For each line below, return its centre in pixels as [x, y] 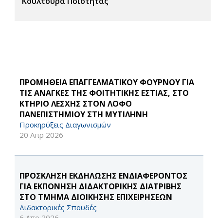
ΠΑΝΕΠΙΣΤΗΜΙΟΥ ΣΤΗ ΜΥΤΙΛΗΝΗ [84, 115]
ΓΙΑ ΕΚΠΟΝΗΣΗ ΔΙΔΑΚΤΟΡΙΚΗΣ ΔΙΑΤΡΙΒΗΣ [100, 187]
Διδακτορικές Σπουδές [58, 208]
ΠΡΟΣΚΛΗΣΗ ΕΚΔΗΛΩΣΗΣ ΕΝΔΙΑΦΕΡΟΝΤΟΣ [103, 176]
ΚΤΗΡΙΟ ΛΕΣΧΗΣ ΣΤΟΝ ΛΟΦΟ [76, 104]
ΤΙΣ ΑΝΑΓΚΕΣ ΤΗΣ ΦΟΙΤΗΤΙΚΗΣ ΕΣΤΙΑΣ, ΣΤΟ [104, 93]
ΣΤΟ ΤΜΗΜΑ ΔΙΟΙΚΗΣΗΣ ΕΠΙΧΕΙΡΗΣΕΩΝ [96, 197]
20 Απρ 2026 [41, 135]
